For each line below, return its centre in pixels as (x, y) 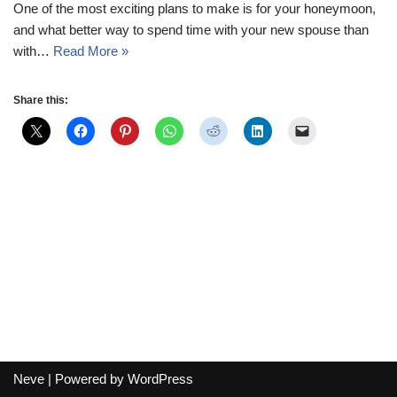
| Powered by (86, 379)
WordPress (160, 379)
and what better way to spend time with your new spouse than (191, 30)
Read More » (91, 51)
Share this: (41, 100)
